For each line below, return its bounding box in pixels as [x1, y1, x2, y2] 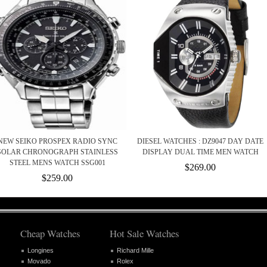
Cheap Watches [20, 226, 80, 241]
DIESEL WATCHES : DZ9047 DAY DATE [137, 137, 263, 146]
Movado [27, 257, 51, 265]
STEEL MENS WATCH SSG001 [9, 159, 105, 167]
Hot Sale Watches [110, 226, 179, 241]
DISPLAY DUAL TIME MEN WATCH [142, 148, 259, 157]
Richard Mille [117, 246, 154, 254]
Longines [27, 246, 54, 254]
